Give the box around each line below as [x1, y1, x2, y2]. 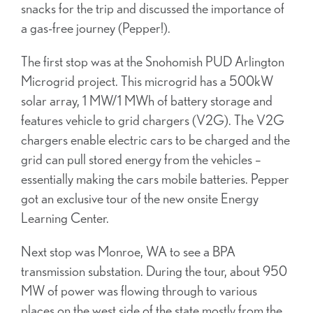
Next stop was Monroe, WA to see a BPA [21, 243, 235, 260]
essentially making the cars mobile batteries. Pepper [21, 170, 289, 187]
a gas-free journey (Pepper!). [21, 20, 170, 36]
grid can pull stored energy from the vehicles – [21, 151, 261, 168]
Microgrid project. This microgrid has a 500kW [21, 73, 273, 89]
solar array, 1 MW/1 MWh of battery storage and [21, 92, 272, 109]
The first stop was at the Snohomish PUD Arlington [21, 53, 284, 70]
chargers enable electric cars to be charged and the [21, 131, 290, 148]
